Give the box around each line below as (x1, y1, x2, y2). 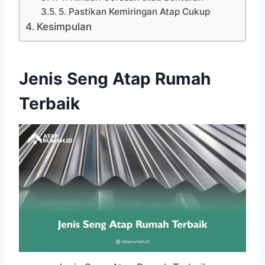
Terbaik (19, 93, 80, 114)
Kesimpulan (37, 20, 92, 33)
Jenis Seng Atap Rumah (19, 68, 211, 89)
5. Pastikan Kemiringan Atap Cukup (58, 5, 210, 17)
